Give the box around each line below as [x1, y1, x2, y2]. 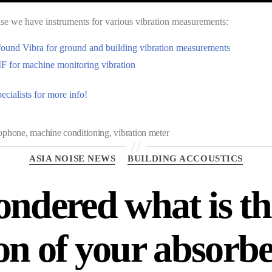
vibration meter [114, 127, 169, 138]
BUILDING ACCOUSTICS [127, 154, 243, 164]
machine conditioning [30, 127, 109, 138]
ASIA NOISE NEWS [29, 154, 116, 164]
